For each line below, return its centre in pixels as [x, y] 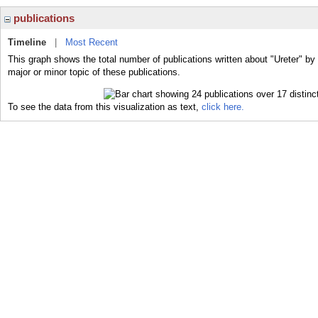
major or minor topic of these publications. [94, 72]
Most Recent [92, 42]
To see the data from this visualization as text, [105, 106]
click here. [223, 106]
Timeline [27, 42]
